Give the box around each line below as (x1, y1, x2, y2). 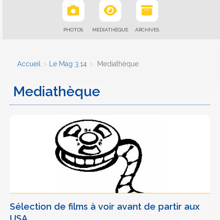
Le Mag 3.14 (49, 60, 87, 68)
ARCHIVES (135, 27, 159, 32)
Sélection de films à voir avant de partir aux (10, 201, 200, 212)
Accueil (17, 60, 41, 68)
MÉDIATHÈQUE (92, 27, 128, 32)
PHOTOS (63, 27, 83, 32)
